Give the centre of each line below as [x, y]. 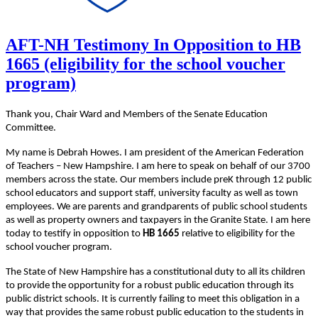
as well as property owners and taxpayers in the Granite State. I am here [158, 220]
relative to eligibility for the [237, 234]
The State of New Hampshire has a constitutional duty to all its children [155, 272]
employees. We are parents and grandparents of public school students [157, 207]
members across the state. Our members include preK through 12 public [159, 180]
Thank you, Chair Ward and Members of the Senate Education [137, 114]
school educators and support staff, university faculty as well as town [152, 193]
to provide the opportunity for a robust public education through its [150, 285]
